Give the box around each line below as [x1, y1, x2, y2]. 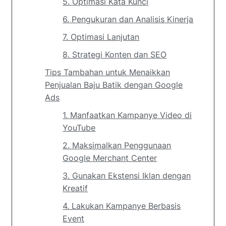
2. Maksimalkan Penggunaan [63, 140, 172, 150]
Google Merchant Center [63, 153, 157, 163]
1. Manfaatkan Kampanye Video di [63, 110, 192, 120]
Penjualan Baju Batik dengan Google [45, 80, 183, 90]
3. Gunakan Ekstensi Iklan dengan [63, 171, 191, 181]
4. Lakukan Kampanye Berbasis [63, 201, 181, 211]
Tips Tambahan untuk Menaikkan [45, 67, 171, 77]
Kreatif [63, 183, 88, 193]
